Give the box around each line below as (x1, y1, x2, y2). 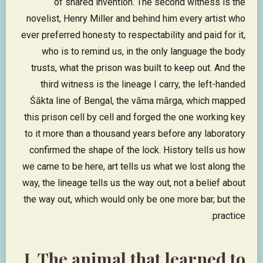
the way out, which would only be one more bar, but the (23, 194, 245, 205)
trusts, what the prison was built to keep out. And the (31, 62, 245, 74)
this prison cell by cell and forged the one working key (24, 112, 245, 123)
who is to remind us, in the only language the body (42, 46, 245, 58)
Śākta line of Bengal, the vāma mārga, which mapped (30, 95, 245, 107)
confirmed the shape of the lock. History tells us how (29, 144, 245, 156)
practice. (213, 210, 245, 222)
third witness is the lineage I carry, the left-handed (41, 79, 245, 90)
